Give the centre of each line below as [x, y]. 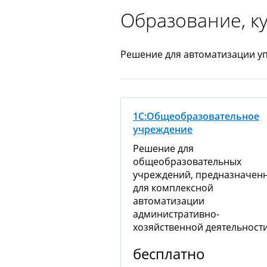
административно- [176, 214]
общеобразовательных [187, 161]
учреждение [163, 129]
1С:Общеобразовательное [196, 116]
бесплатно [169, 253]
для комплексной [173, 187]
